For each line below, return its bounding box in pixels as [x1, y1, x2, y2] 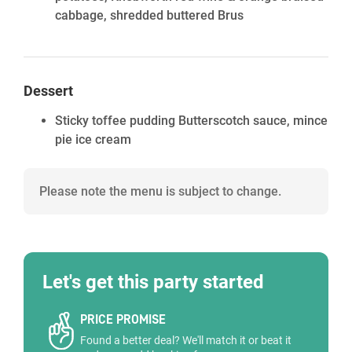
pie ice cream [55, 132, 131, 147]
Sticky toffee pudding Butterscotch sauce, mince [55, 113, 328, 128]
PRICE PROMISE [80, 312, 166, 327]
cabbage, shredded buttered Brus [55, 8, 244, 23]
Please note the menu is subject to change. [39, 184, 281, 199]
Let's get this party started [42, 271, 264, 293]
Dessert [24, 82, 73, 99]
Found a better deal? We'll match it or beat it [80, 334, 291, 346]
